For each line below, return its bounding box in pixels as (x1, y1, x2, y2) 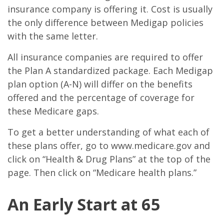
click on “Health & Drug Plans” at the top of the (7, 153, 210, 165)
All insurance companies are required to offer (7, 51, 203, 63)
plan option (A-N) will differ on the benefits (7, 78, 192, 90)
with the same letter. (7, 30, 98, 42)
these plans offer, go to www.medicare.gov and (7, 139, 210, 151)
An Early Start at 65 (7, 193, 160, 215)
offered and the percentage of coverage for (7, 91, 194, 103)
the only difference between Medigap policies (7, 16, 203, 28)
